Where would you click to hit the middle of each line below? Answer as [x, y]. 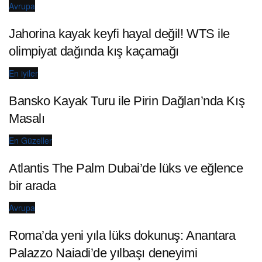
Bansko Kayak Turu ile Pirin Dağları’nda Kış [127, 101]
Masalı [27, 119]
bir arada [33, 185]
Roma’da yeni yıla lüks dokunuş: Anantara [122, 235]
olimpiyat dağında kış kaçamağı [94, 51]
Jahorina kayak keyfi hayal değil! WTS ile [120, 34]
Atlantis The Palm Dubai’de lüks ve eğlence [126, 168]
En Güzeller [30, 141]
